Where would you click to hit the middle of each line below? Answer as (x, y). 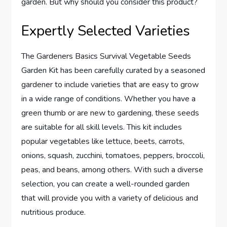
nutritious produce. (54, 212)
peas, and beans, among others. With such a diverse (112, 169)
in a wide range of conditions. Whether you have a (109, 99)
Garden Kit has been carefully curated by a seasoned (113, 70)
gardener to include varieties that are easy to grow (110, 84)
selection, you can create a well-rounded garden (106, 184)
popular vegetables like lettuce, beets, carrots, (103, 141)
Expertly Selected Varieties (106, 31)
